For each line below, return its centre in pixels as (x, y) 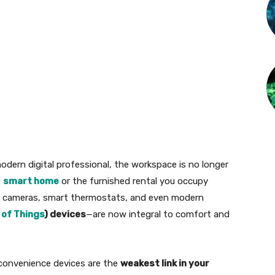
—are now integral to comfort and (158, 215)
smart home (31, 181)
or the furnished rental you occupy (134, 181)
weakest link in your (165, 264)
